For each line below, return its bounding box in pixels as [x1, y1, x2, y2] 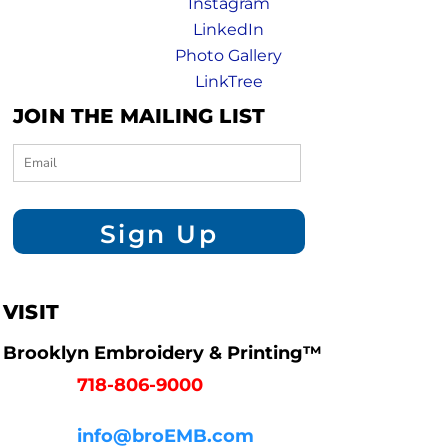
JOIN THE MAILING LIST [13, 104, 266, 129]
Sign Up [99, 218, 219, 249]
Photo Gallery [175, 46, 283, 66]
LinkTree [194, 72, 263, 92]
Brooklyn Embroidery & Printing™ [3, 342, 322, 365]
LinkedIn [193, 20, 265, 40]
